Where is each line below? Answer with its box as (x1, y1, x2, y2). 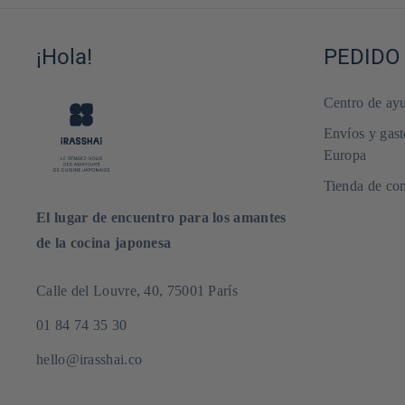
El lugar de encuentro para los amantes (36, 209, 287, 225)
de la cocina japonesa (36, 234, 172, 250)
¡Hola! (36, 43, 92, 70)
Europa (323, 146, 367, 163)
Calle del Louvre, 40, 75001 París (36, 282, 238, 298)
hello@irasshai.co (36, 351, 143, 367)
